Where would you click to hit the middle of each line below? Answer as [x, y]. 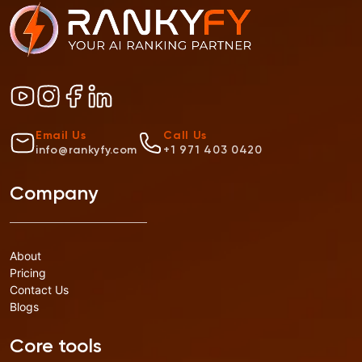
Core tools [56, 347]
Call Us [185, 136]
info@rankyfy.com [87, 151]
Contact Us [39, 290]
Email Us [61, 136]
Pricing [28, 273]
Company [54, 194]
